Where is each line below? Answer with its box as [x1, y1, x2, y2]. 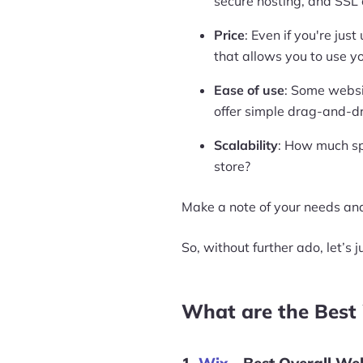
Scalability [214, 137, 278, 153]
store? [214, 158, 250, 174]
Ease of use [214, 82, 284, 98]
